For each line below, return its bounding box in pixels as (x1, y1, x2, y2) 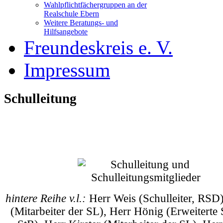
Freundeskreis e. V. (24, 37, 173, 58)
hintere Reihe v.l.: (5, 192, 86, 205)
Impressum (24, 59, 110, 81)
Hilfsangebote (44, 27, 88, 36)
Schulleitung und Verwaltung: (72, 137, 220, 150)
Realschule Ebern (44, 9, 99, 18)
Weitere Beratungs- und (44, 18, 118, 27)
